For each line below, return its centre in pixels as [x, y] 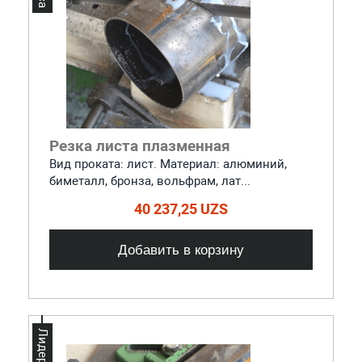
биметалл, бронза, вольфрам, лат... [149, 181]
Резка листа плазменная [139, 145]
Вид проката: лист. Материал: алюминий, [168, 164]
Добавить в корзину [181, 249]
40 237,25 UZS [181, 208]
